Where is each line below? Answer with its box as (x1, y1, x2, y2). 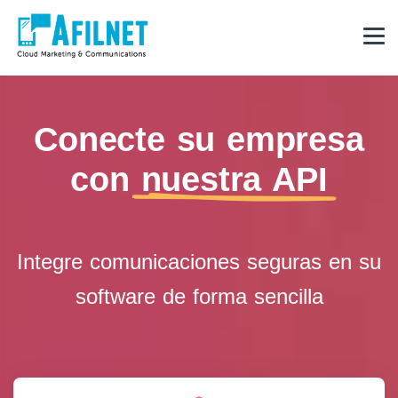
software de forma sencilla (75, 284, 323, 308)
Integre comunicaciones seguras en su (17, 250, 381, 274)
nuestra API (140, 161, 328, 198)
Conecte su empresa (34, 121, 364, 158)
